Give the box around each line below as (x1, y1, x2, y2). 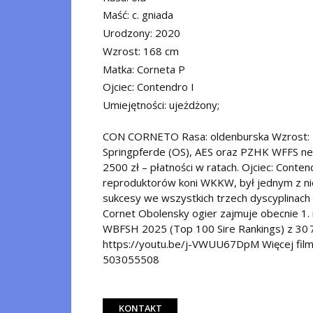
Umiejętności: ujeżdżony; (103, 98, 219, 112)
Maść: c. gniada (103, 8, 173, 22)
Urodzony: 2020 (103, 26, 180, 40)
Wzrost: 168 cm (103, 43, 179, 58)
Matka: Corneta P (103, 61, 185, 76)
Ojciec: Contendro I (103, 80, 194, 94)
